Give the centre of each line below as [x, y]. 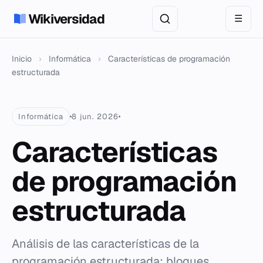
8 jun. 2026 [95, 117]
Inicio [22, 59]
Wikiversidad [66, 19]
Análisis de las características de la [105, 244]
